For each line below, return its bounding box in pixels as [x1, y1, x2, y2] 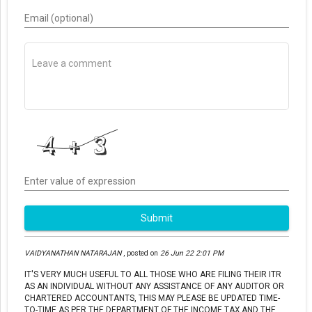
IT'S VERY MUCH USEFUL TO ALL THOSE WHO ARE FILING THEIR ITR [24, 269, 281, 279]
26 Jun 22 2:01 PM [160, 248, 224, 258]
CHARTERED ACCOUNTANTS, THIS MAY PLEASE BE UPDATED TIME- [24, 292, 280, 303]
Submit [141, 212, 173, 224]
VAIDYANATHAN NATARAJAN [24, 248, 123, 258]
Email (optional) [24, 13, 93, 24]
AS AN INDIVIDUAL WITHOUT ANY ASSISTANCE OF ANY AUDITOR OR [24, 281, 284, 291]
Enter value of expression [24, 175, 136, 187]
